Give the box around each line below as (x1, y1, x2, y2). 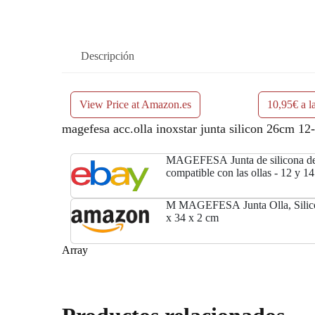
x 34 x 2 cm (165, 212, 219, 224)
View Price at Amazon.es (79, 98, 191, 111)
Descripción (81, 50, 134, 63)
